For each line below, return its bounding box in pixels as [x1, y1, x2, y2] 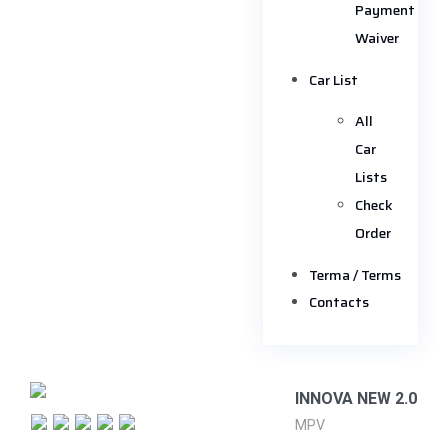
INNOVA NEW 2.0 [295, 389, 417, 408]
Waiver [354, 27, 399, 49]
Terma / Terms [308, 264, 401, 286]
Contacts [308, 291, 369, 313]
